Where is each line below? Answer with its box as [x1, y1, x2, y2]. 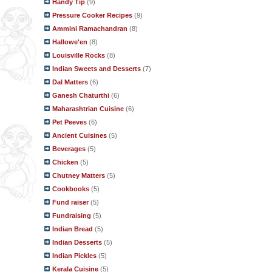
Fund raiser [52, 199, 89, 206]
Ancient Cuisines [52, 132, 107, 139]
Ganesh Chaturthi [52, 92, 109, 99]
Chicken [52, 158, 78, 166]
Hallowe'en [52, 38, 87, 46]
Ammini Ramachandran [52, 25, 127, 32]
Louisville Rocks [52, 52, 105, 59]
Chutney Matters [52, 172, 105, 179]
